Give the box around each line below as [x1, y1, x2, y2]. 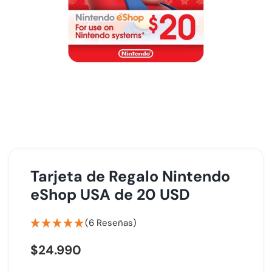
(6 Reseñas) [85, 217, 137, 229]
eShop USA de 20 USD [30, 185, 190, 205]
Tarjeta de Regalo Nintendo [30, 166, 230, 186]
